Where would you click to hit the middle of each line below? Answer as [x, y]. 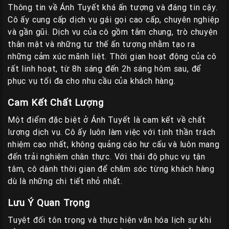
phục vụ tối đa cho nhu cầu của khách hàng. [92, 81]
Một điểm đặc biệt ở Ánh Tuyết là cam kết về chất [107, 120]
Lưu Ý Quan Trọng [49, 202]
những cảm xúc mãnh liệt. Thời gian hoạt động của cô [112, 56]
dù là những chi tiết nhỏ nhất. [65, 181]
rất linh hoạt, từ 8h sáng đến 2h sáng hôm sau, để [105, 68]
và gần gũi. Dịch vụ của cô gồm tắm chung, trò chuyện [113, 32]
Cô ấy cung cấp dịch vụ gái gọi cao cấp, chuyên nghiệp [114, 19]
